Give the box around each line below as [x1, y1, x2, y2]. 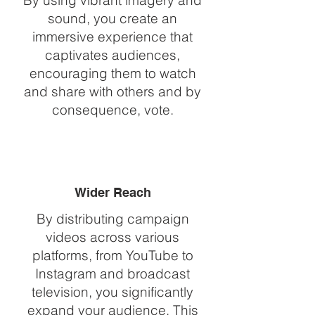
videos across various [46, 229, 179, 245]
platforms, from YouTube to [32, 247, 193, 264]
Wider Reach [74, 185, 151, 200]
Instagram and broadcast [35, 265, 190, 282]
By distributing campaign [36, 210, 189, 227]
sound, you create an [48, 10, 177, 27]
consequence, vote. [51, 101, 174, 118]
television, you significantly [32, 283, 193, 300]
